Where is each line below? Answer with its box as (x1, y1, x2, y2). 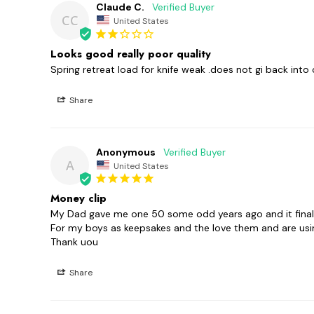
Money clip (50, 191, 107, 207)
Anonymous (96, 145, 156, 158)
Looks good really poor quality (50, 46, 211, 62)
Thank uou (50, 235, 98, 249)
